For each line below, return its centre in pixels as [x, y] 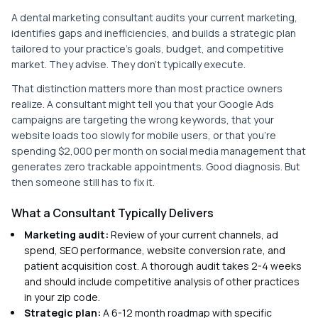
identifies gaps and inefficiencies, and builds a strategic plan [154, 33]
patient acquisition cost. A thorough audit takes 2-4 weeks [163, 266]
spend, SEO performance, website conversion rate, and [155, 250]
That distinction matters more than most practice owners [147, 88]
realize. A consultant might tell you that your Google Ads [143, 104]
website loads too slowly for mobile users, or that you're [144, 135]
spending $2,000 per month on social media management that [159, 151]
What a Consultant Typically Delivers [113, 213]
